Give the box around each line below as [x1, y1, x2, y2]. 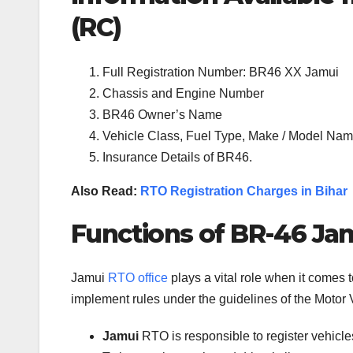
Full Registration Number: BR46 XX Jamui [102, 65, 339, 79]
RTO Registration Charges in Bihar [140, 184, 347, 198]
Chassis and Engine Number [102, 86, 264, 100]
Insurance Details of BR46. [102, 150, 252, 164]
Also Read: [71, 184, 140, 198]
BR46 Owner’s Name [102, 107, 222, 121]
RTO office [108, 271, 168, 285]
